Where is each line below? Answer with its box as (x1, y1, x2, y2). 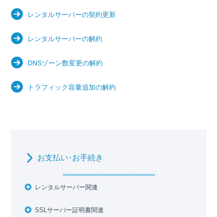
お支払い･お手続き (37, 154, 104, 162)
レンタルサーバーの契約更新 (28, 11, 116, 18)
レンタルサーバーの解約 (28, 35, 103, 43)
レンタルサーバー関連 (35, 184, 98, 191)
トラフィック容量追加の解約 (28, 83, 116, 91)
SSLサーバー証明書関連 (35, 206, 104, 214)
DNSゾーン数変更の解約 (28, 59, 103, 67)
